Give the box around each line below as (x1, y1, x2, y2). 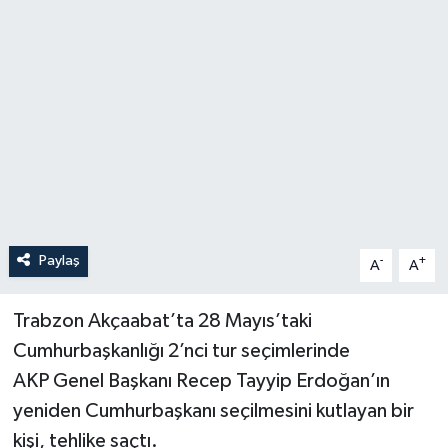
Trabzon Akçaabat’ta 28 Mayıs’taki (12, 311, 312, 332)
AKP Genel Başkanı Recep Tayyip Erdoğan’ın (12, 371, 390, 392)
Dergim (53, 129, 116, 146)
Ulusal (53, 180, 107, 197)
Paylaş (38, 253, 80, 269)
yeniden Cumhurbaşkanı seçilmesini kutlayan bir (12, 401, 414, 422)
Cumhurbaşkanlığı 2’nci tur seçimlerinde (12, 341, 354, 362)
